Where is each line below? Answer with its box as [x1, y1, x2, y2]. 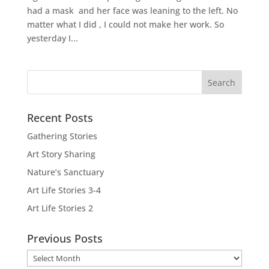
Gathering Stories [26, 130, 97, 142]
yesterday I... [26, 32, 78, 44]
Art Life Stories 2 [26, 202, 93, 214]
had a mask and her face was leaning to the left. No [26, 5, 238, 17]
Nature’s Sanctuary [26, 166, 104, 178]
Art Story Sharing [26, 148, 95, 160]
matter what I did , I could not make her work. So [26, 19, 224, 31]
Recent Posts [26, 110, 93, 125]
